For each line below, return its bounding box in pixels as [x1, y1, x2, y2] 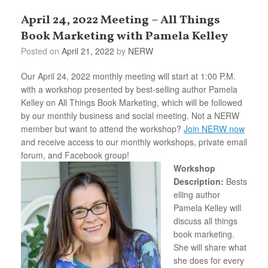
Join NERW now [184, 122, 245, 135]
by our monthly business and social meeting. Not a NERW [21, 109, 239, 121]
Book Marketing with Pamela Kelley [21, 28, 228, 45]
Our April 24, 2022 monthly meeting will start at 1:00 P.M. [21, 69, 236, 82]
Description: [173, 175, 226, 187]
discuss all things [173, 214, 237, 227]
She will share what [173, 240, 246, 253]
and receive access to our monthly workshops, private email [21, 135, 247, 148]
